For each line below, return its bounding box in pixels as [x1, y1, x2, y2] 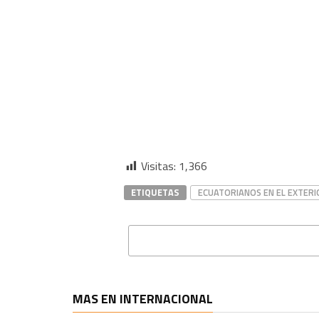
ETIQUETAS [131, 185, 179, 199]
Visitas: [141, 157, 176, 174]
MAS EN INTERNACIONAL [73, 289, 213, 308]
